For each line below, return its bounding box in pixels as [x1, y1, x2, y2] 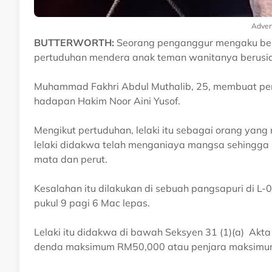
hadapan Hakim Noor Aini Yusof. [34, 94, 180, 107]
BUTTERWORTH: [34, 36, 114, 49]
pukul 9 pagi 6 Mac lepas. [34, 196, 150, 209]
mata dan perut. [34, 152, 107, 165]
